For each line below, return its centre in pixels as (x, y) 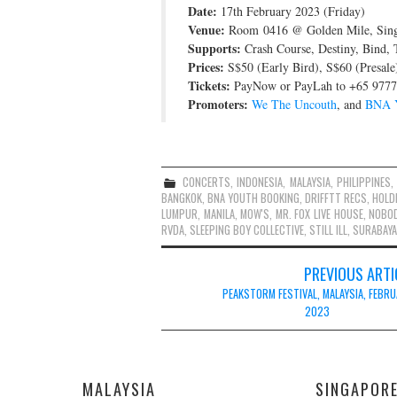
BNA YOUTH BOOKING (254, 198)
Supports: (214, 48)
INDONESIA (260, 182)
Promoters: (218, 104)
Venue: (206, 29)
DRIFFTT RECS (336, 198)
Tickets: (209, 85)
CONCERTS (207, 182)
